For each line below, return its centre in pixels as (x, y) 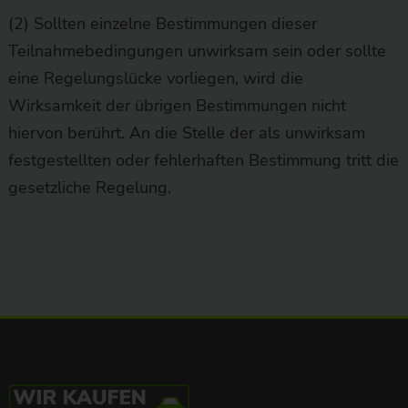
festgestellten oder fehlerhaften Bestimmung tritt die (203, 160)
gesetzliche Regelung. (89, 187)
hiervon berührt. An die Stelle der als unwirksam (186, 133)
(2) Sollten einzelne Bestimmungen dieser (162, 23)
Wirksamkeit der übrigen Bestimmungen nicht (177, 105)
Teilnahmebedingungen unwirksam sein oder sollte (197, 51)
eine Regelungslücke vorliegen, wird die (155, 78)
